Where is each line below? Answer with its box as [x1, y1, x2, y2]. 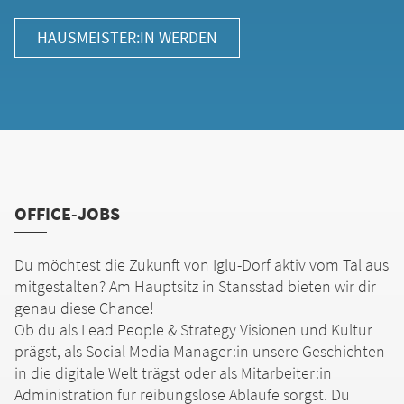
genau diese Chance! [14, 298, 154, 318]
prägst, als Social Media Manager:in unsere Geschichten [14, 341, 385, 362]
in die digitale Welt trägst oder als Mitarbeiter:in [14, 363, 332, 383]
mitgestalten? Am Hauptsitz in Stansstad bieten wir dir [14, 276, 376, 297]
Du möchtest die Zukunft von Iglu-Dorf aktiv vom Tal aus [14, 254, 389, 275]
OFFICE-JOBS [14, 202, 120, 225]
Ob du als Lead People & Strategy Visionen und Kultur [14, 319, 372, 340]
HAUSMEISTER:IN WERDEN [37, 27, 217, 48]
